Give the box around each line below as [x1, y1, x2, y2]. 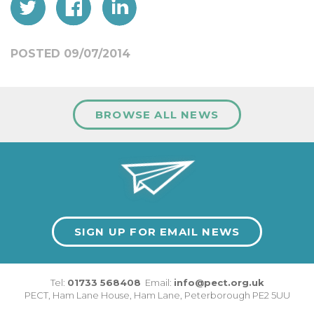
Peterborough [184, 289, 250, 301]
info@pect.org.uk [173, 276, 264, 288]
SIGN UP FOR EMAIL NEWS [74, 224, 240, 238]
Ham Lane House [52, 289, 130, 301]
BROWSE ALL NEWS [95, 107, 219, 121]
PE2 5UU [252, 289, 290, 301]
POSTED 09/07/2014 [11, 46, 130, 60]
